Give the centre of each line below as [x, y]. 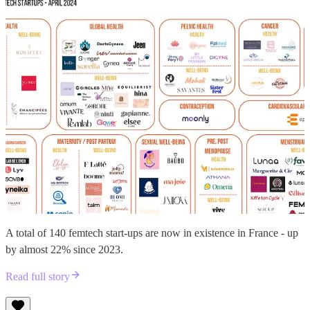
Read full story [38, 277]
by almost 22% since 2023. [64, 250]
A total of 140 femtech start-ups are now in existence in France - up [152, 233]
